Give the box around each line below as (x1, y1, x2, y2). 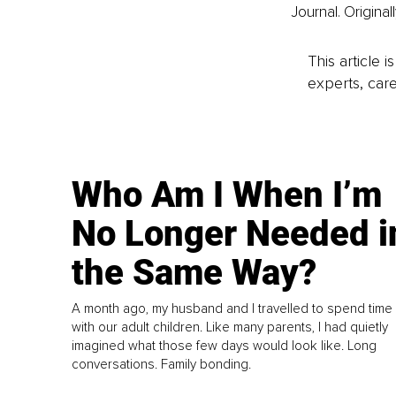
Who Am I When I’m (72, 174, 383, 216)
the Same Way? (72, 252, 317, 293)
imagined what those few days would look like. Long (72, 337, 377, 354)
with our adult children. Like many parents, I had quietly (72, 318, 389, 335)
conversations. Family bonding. (72, 355, 252, 372)
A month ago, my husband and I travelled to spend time (72, 300, 393, 316)
